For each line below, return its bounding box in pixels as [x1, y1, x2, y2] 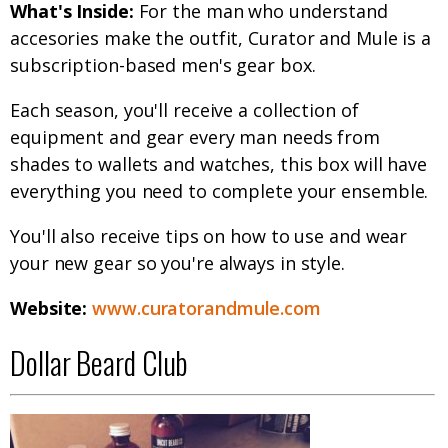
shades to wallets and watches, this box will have [10, 152, 428, 177]
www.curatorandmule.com [92, 296, 321, 321]
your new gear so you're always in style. [10, 251, 345, 276]
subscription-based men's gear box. [10, 53, 316, 78]
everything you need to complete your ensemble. [10, 179, 429, 204]
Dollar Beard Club [10, 340, 189, 386]
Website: [10, 296, 93, 321]
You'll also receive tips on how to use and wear [10, 224, 408, 249]
